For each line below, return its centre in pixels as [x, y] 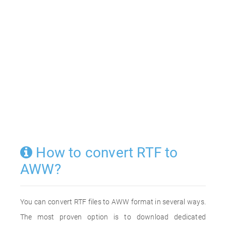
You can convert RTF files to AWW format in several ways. [113, 202]
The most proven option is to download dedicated [113, 217]
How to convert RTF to [105, 153]
